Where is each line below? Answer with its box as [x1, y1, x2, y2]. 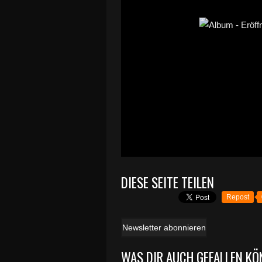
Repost [226, 193, 249, 201]
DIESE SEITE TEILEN [121, 173, 214, 192]
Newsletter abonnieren [122, 223, 206, 232]
